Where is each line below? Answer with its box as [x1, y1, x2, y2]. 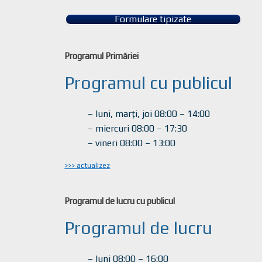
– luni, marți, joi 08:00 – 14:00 [88, 108, 211, 119]
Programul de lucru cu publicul [64, 196, 175, 206]
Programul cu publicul [64, 73, 233, 93]
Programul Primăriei [64, 51, 139, 61]
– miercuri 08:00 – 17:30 [88, 123, 188, 134]
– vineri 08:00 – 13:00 [88, 137, 176, 149]
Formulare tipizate [115, 13, 192, 25]
